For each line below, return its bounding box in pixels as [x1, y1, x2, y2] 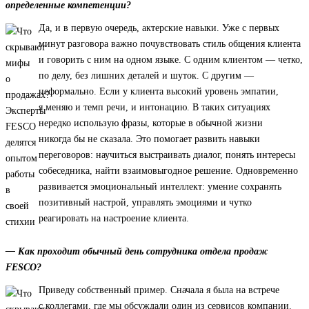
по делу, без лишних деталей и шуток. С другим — [39, 70, 254, 81]
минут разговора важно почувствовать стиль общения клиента [39, 39, 301, 50]
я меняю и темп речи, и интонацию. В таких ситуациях [39, 102, 270, 113]
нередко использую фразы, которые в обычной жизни [39, 118, 263, 129]
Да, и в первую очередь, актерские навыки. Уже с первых [39, 23, 279, 34]
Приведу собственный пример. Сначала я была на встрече [39, 285, 279, 296]
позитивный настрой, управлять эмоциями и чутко [39, 197, 252, 208]
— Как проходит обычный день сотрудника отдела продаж [6, 246, 268, 257]
